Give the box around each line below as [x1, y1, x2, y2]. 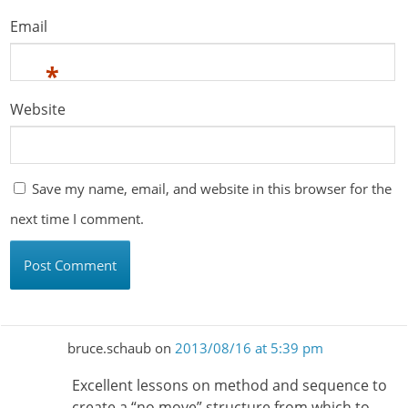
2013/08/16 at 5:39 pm [174, 339, 323, 358]
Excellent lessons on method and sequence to [71, 374, 387, 395]
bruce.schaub [66, 339, 151, 358]
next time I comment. [10, 209, 145, 229]
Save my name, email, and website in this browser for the [32, 179, 393, 199]
